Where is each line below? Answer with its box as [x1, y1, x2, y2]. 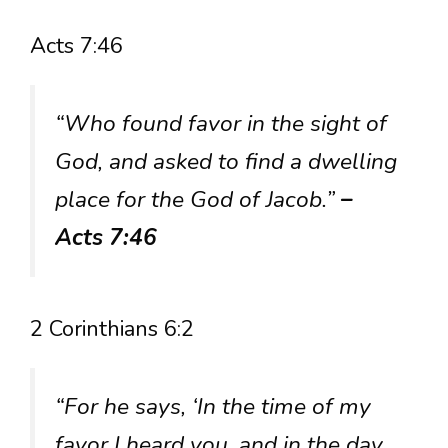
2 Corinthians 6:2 [30, 313, 194, 344]
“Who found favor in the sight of [55, 107, 387, 139]
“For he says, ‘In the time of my [55, 390, 371, 422]
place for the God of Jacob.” [55, 183, 341, 215]
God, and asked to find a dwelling [55, 145, 397, 177]
